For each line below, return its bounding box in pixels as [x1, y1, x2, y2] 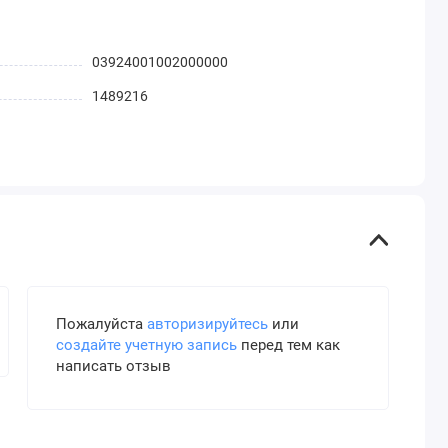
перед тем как [236, 336, 340, 355]
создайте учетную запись [55, 336, 237, 355]
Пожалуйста [55, 315, 147, 334]
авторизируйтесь [146, 315, 268, 334]
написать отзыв [55, 357, 171, 376]
